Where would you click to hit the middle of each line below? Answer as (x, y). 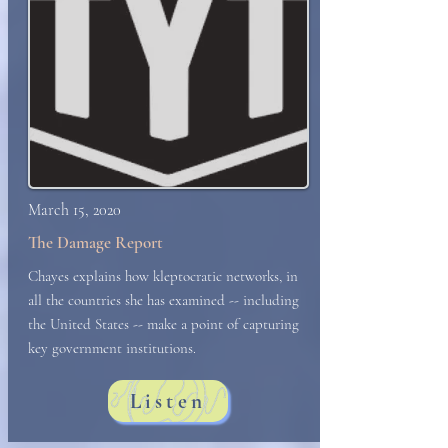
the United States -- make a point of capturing (163, 324)
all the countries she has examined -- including (163, 300)
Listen (168, 401)
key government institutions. (112, 348)
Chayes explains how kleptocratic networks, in (163, 276)
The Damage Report (95, 242)
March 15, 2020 (74, 210)
